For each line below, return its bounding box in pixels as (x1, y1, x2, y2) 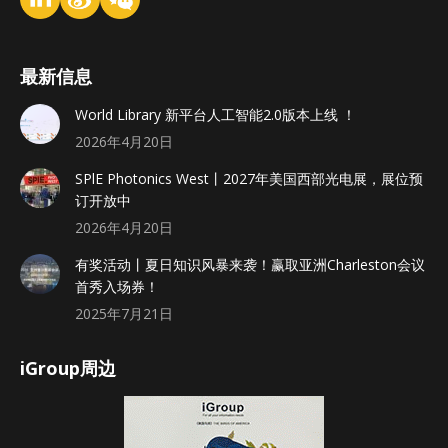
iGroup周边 (20, 356, 116, 381)
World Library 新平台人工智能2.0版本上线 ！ (75, 105, 356, 125)
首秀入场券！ (75, 277, 159, 297)
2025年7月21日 (75, 304, 173, 324)
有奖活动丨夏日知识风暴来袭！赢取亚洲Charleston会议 (75, 255, 425, 275)
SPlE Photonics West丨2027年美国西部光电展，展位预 (75, 169, 423, 189)
